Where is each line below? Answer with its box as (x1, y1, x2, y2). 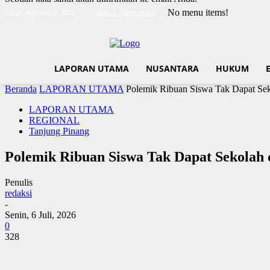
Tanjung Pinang (29, 126, 89, 137)
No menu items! (168, 7, 228, 17)
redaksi (5, 187, 32, 198)
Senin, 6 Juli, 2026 (5, 209, 76, 220)
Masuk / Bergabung (96, 8, 157, 17)
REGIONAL (29, 115, 80, 126)
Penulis (5, 177, 33, 187)
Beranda (5, 84, 37, 95)
